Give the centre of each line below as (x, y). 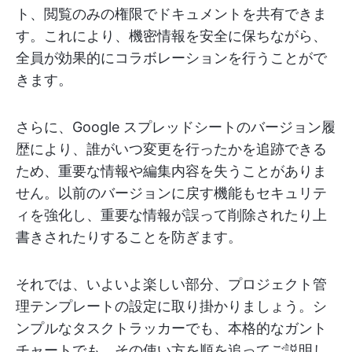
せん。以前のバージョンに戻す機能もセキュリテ (171, 193)
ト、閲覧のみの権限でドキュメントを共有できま (171, 14)
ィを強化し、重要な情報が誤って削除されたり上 (171, 215)
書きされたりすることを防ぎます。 (129, 237)
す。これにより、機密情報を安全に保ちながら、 (171, 36)
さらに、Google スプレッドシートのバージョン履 (176, 127)
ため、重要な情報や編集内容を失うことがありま (171, 171)
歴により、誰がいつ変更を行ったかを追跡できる (171, 149)
